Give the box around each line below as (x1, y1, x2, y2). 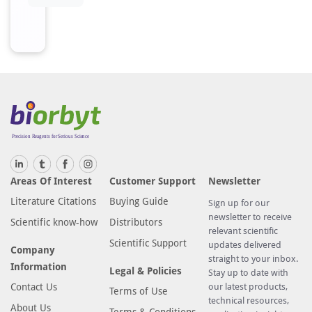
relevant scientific (208, 225, 279, 236)
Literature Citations (10, 195, 96, 207)
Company (10, 244, 55, 256)
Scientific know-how (10, 216, 97, 228)
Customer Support (109, 175, 196, 187)
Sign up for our (208, 197, 270, 208)
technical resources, (208, 295, 290, 306)
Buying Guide (109, 195, 169, 207)
